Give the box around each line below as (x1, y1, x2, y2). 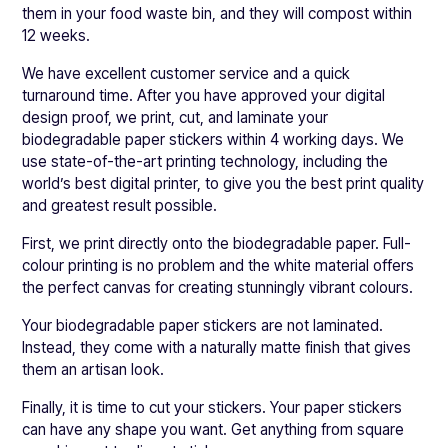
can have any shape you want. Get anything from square (22, 420, 405, 440)
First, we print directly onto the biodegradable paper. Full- (22, 234, 412, 254)
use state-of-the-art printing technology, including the (22, 152, 389, 172)
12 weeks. (22, 26, 91, 46)
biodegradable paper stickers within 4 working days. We (22, 130, 405, 150)
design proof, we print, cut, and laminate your (22, 108, 329, 128)
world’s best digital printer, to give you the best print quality (22, 174, 425, 194)
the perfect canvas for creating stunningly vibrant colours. (22, 278, 414, 298)
